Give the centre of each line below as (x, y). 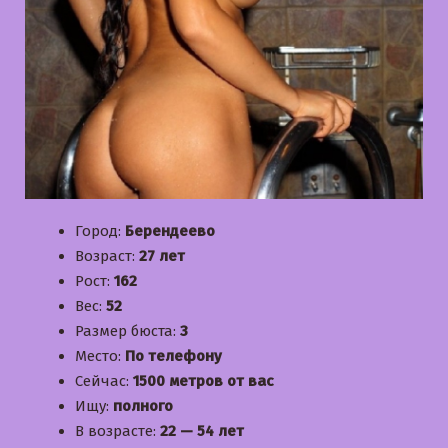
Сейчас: (104, 380)
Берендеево (170, 230)
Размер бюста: (127, 330)
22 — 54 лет (202, 430)
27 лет (162, 255)
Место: (100, 355)
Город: (100, 230)
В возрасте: (117, 430)
